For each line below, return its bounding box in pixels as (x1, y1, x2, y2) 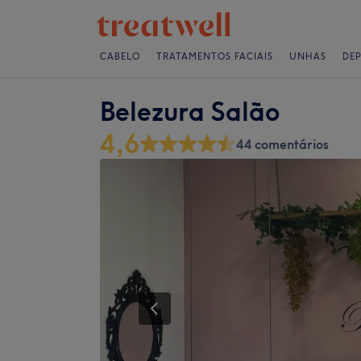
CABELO (100, 51, 140, 62)
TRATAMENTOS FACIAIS (156, 51, 273, 62)
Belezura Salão (100, 96, 280, 127)
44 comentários (236, 136, 329, 152)
